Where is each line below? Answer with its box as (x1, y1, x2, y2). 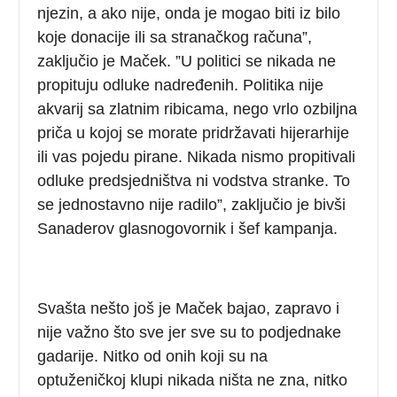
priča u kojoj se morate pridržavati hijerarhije (37, 123, 350, 142)
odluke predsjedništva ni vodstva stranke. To (37, 171, 351, 190)
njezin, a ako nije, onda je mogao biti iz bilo (37, 4, 341, 22)
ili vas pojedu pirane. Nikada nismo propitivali (37, 147, 356, 166)
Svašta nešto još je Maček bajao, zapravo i (37, 299, 340, 317)
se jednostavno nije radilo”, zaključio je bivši (37, 195, 346, 214)
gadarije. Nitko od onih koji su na (37, 346, 269, 365)
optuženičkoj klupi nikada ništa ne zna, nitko (37, 370, 348, 389)
